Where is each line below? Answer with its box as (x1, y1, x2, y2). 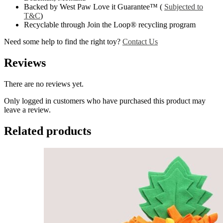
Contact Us (122, 37, 158, 46)
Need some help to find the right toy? (4, 37, 122, 46)
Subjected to (164, 2, 203, 11)
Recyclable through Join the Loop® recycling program (24, 20, 196, 29)
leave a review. (4, 106, 51, 114)
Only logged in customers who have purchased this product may (4, 97, 206, 106)
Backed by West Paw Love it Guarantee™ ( (24, 2, 164, 11)
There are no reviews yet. (4, 80, 84, 89)
